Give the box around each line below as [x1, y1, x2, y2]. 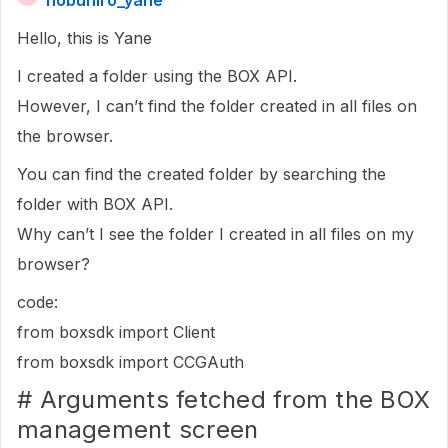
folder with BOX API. [17, 194, 173, 214]
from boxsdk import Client [17, 322, 215, 342]
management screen [17, 415, 259, 444]
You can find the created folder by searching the [17, 164, 386, 184]
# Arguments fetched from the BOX [17, 385, 430, 414]
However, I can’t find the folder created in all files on [17, 96, 417, 116]
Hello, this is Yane [17, 28, 152, 48]
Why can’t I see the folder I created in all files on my [17, 224, 414, 244]
